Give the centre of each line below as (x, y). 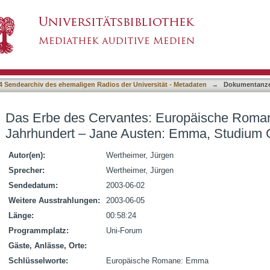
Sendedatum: (33, 185)
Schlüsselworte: (38, 261)
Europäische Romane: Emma (157, 261)
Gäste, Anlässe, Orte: (48, 246)
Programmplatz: (39, 231)
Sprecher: (27, 170)
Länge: (21, 215)
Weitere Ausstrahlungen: (54, 200)
